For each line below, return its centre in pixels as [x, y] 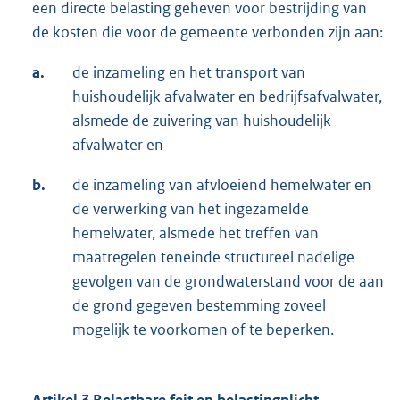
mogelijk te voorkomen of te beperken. [203, 330]
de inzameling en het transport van [189, 73]
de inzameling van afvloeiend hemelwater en [222, 185]
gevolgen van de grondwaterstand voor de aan [228, 282]
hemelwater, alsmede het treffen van [196, 233]
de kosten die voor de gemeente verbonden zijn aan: [208, 33]
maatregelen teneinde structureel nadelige [213, 258]
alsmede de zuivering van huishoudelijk [202, 121]
